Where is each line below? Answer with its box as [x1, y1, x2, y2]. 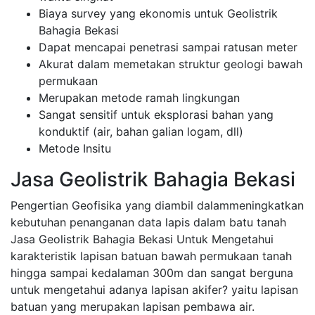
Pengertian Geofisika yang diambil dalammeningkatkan [11, 198, 304, 212]
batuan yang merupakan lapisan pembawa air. [11, 300, 255, 314]
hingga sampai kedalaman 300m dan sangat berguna [11, 266, 293, 280]
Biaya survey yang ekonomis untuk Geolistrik [39, 6, 278, 20]
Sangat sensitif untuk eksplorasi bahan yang [39, 108, 274, 122]
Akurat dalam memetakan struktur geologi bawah [39, 57, 302, 71]
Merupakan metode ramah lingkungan [39, 91, 240, 105]
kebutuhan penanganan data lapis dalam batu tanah [11, 215, 286, 229]
